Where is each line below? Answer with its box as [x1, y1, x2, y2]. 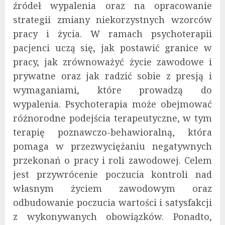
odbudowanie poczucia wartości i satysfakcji [13, 196, 212, 209]
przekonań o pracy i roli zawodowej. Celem [13, 154, 212, 167]
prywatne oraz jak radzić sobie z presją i [13, 70, 212, 82]
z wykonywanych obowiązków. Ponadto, [13, 210, 212, 223]
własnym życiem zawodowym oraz [13, 182, 212, 195]
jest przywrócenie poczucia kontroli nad [13, 168, 212, 181]
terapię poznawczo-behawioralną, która [13, 126, 212, 139]
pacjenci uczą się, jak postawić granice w [13, 42, 212, 54]
